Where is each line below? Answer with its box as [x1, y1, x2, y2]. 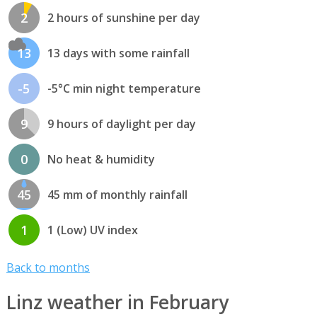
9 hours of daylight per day [47, 115, 196, 132]
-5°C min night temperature [47, 80, 201, 96]
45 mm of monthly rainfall [47, 186, 188, 202]
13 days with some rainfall [47, 45, 190, 61]
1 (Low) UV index [47, 221, 138, 238]
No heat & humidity [47, 151, 155, 167]
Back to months [6, 259, 90, 275]
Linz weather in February [6, 289, 229, 316]
